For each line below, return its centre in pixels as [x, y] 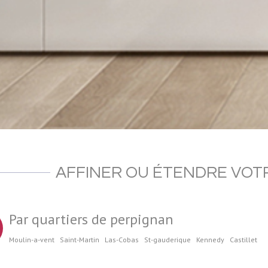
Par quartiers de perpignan [91, 219]
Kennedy [210, 239]
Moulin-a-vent [31, 239]
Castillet [243, 239]
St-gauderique [167, 239]
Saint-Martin [79, 239]
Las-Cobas [121, 239]
